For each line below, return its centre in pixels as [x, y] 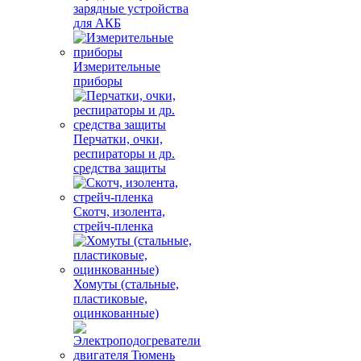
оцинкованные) [116, 313]
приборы [98, 81]
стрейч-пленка [113, 226]
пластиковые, [110, 299]
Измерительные [117, 66]
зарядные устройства [131, 8]
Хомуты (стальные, [126, 284]
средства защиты [120, 168]
